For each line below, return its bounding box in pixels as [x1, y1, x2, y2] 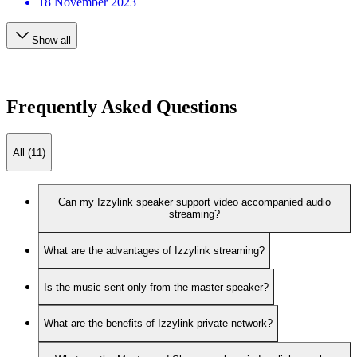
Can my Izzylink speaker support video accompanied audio [58, 196, 331, 209]
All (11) [13, 146, 45, 159]
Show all [32, 33, 71, 46]
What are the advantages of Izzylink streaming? [44, 245, 265, 257]
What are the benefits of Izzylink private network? [44, 317, 273, 330]
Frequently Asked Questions [6, 96, 237, 117]
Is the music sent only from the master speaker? [44, 280, 269, 293]
